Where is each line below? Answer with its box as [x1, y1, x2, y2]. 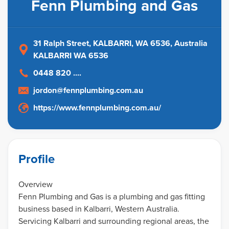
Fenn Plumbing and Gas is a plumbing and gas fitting [18, 190, 205, 202]
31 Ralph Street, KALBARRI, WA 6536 [33, 37, 170, 50]
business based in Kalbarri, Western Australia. [18, 202, 179, 214]
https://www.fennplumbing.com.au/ [33, 102, 161, 114]
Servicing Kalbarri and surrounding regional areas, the [18, 215, 209, 226]
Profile [18, 150, 55, 168]
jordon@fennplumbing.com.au [33, 84, 143, 97]
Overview [18, 178, 53, 190]
